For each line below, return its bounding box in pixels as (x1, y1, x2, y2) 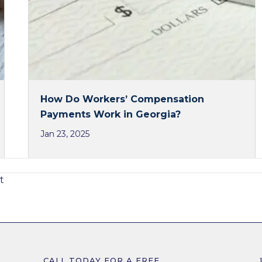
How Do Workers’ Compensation (40, 93, 205, 105)
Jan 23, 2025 (40, 128, 90, 139)
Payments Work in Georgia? (40, 108, 181, 120)
